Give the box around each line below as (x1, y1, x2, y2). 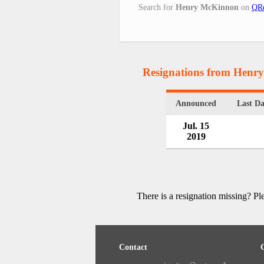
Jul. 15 (183, 121, 209, 131)
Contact (119, 243, 147, 252)
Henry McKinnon (176, 2, 239, 12)
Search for (138, 2, 176, 12)
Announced (176, 99, 216, 108)
